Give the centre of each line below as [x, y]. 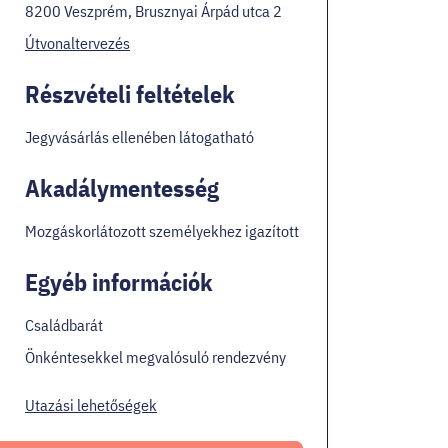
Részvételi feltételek [130, 93]
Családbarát [64, 324]
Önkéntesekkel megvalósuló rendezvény [155, 356]
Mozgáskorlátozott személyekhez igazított [162, 230]
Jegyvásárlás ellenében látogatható [139, 136]
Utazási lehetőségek [91, 404]
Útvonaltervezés [77, 42]
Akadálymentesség [122, 187]
